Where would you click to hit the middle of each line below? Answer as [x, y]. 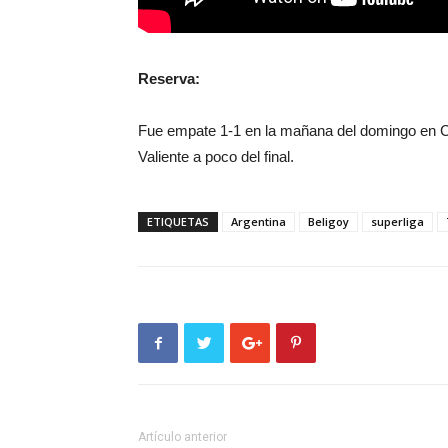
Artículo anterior [182, 437]
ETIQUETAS [178, 221]
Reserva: [169, 78]
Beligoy [328, 221]
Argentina [258, 221]
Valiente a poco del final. [216, 156]
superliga [397, 221]
